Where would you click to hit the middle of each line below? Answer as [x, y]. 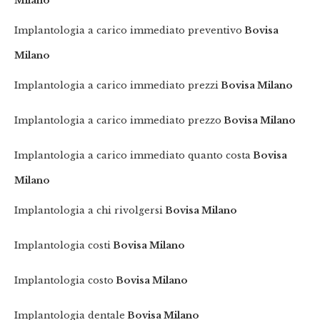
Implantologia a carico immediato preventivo [129, 31]
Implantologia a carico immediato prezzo [118, 121]
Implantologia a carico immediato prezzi [117, 86]
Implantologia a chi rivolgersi [89, 211]
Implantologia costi [63, 246]
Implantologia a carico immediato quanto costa [133, 156]
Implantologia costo [64, 281]
